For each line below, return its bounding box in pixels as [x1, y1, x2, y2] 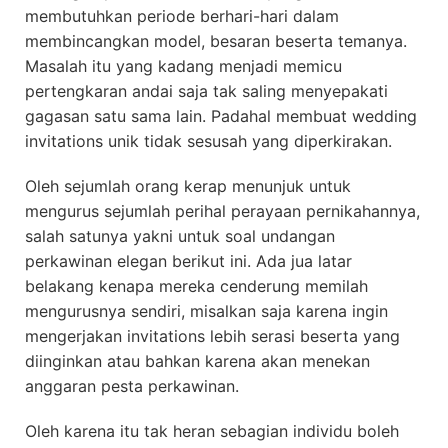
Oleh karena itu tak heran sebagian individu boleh [25, 421, 399, 441]
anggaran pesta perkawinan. [25, 376, 239, 396]
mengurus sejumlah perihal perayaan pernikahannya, [25, 201, 420, 221]
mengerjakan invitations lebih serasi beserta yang [25, 326, 400, 346]
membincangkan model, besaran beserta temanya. [25, 31, 407, 51]
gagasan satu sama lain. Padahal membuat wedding [25, 106, 417, 126]
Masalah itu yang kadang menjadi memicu [25, 56, 342, 76]
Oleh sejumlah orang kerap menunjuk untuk [25, 176, 351, 196]
